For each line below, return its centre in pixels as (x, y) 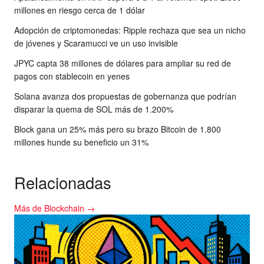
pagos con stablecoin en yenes (72, 76)
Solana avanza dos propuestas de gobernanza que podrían (125, 96)
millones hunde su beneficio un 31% (81, 142)
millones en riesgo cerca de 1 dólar (80, 10)
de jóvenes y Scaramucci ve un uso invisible (96, 43)
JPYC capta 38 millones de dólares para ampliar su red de (123, 63)
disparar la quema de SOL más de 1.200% (94, 109)
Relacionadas (63, 182)
